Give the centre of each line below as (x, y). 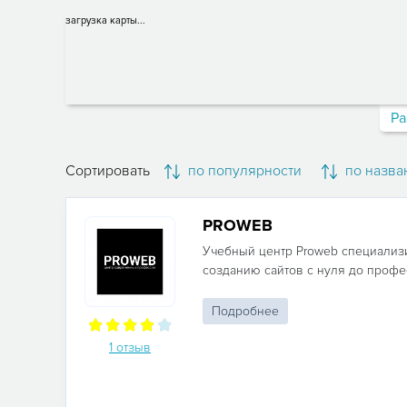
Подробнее (245, 311)
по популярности (243, 171)
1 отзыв (130, 347)
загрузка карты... (105, 20)
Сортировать (108, 171)
